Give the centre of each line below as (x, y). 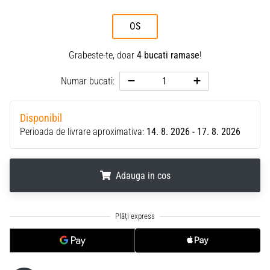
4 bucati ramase (168, 55)
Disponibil (41, 118)
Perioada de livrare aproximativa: (83, 131)
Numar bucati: (88, 81)
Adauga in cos (143, 175)
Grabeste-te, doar (103, 55)
